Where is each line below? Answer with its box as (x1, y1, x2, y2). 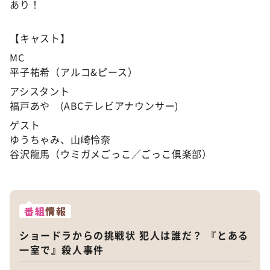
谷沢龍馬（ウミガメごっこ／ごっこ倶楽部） (10, 146, 212, 161)
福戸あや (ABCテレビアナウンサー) (10, 98, 179, 113)
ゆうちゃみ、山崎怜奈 (10, 132, 111, 146)
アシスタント (10, 84, 125, 98)
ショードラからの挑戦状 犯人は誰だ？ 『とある (19, 228, 249, 243)
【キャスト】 (10, 31, 71, 45)
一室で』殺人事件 (19, 242, 104, 257)
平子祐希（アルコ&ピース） (10, 64, 138, 79)
